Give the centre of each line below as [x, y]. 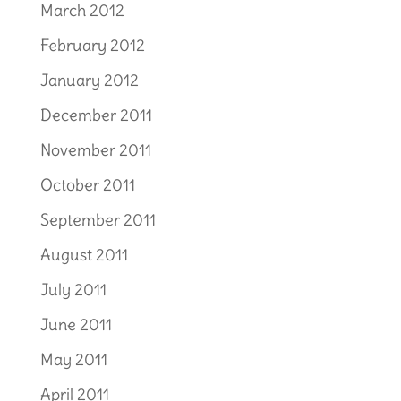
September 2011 [98, 220]
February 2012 [92, 45]
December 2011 [96, 115]
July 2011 [73, 290]
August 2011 [84, 255]
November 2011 [95, 150]
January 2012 [89, 80]
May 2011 [73, 359]
